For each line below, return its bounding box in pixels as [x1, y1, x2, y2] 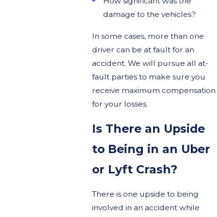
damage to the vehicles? [103, 10, 196, 19]
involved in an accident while [92, 202, 200, 212]
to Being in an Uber [92, 142, 210, 156]
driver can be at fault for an [92, 45, 194, 55]
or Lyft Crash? [92, 162, 177, 177]
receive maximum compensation [92, 86, 216, 95]
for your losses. [92, 99, 148, 109]
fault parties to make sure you [92, 72, 205, 82]
